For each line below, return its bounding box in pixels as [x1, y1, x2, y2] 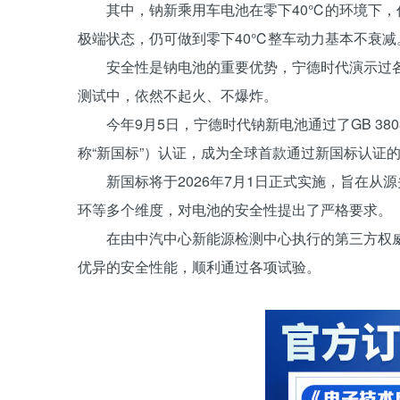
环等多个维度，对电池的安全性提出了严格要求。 [78, 199, 392, 220]
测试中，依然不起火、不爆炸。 [78, 85, 278, 105]
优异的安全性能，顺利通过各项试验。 [78, 256, 321, 277]
